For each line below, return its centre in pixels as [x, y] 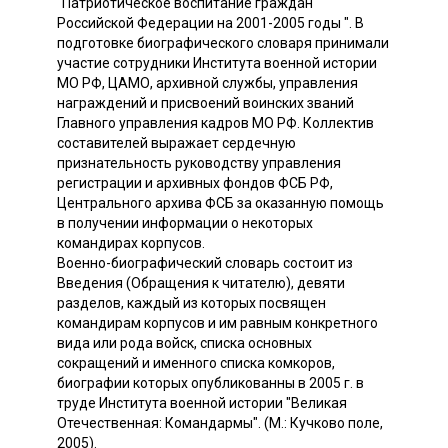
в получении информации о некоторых [185, 222]
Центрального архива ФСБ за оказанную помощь [220, 202]
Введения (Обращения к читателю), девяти [201, 282]
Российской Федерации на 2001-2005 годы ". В [210, 22]
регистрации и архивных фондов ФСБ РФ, [195, 182]
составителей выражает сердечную [176, 142]
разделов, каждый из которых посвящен [191, 302]
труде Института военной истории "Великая [202, 402]
